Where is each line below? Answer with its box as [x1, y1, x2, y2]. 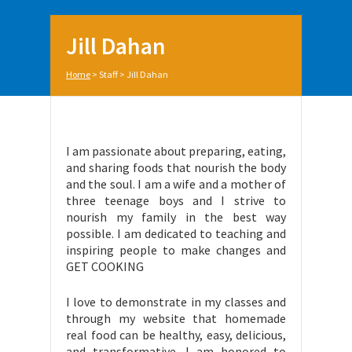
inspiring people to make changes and [66, 242, 286, 258]
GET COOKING [66, 258, 144, 274]
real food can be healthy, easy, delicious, [66, 327, 286, 343]
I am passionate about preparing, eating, [66, 143, 286, 159]
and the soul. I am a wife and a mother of [66, 176, 286, 192]
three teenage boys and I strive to [66, 192, 286, 208]
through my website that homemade [66, 310, 286, 326]
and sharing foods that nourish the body [66, 159, 286, 175]
